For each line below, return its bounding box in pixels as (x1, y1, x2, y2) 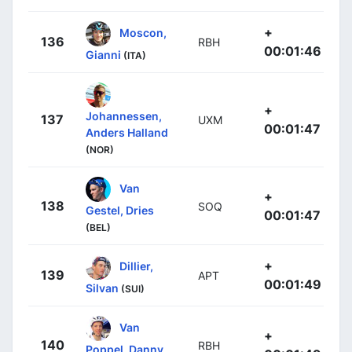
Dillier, (119, 258, 153, 273)
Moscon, (119, 25, 167, 39)
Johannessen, (86, 109, 162, 123)
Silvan (86, 281, 119, 295)
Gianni (86, 48, 121, 62)
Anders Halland (86, 126, 168, 140)
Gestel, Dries (86, 203, 154, 218)
